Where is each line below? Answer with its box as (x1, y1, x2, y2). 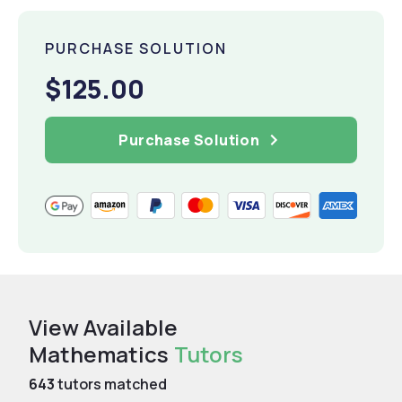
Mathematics (29, 339, 169, 369)
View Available (29, 312, 178, 342)
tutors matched (55, 374, 167, 394)
